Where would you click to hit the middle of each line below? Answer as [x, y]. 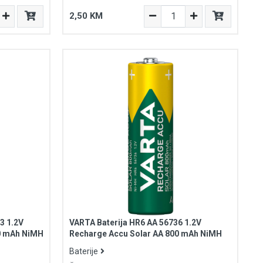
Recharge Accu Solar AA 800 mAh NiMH [145, 233]
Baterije [83, 251]
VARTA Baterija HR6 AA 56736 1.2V [135, 222]
